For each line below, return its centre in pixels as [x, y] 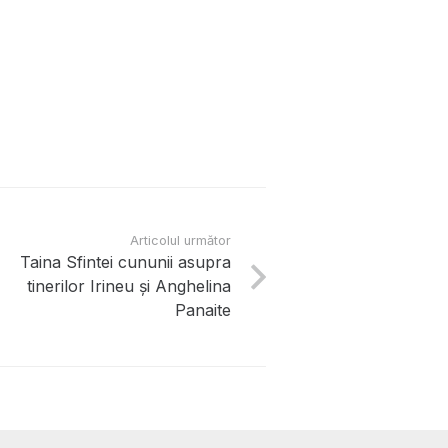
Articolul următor [180, 241]
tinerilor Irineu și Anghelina [128, 286]
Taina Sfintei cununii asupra [125, 262]
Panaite [202, 310]
